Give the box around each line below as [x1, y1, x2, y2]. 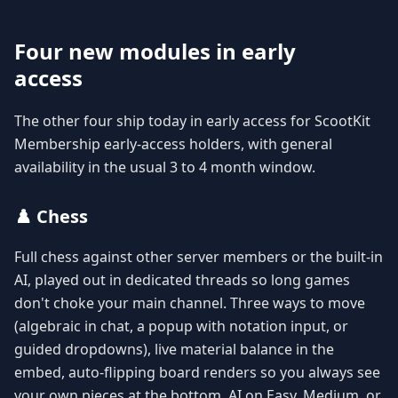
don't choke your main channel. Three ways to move [14, 293, 365, 314]
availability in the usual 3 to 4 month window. [14, 157, 315, 178]
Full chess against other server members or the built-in [14, 247, 383, 267]
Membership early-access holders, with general [14, 134, 332, 155]
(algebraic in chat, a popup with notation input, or [14, 316, 348, 337]
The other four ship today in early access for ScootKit [14, 111, 370, 131]
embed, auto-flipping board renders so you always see [14, 362, 380, 383]
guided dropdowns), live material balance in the [14, 339, 334, 360]
